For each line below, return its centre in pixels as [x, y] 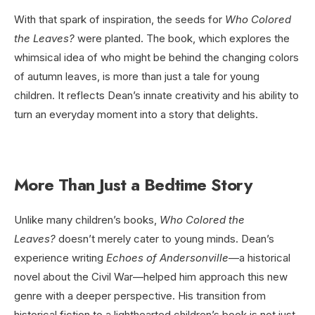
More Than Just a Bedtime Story [133, 185]
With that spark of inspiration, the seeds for [120, 20]
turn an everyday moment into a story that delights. [136, 115]
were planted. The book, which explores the [182, 39]
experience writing [60, 258]
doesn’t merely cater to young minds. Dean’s [165, 239]
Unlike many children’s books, [87, 220]
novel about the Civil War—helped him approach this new [151, 277]
